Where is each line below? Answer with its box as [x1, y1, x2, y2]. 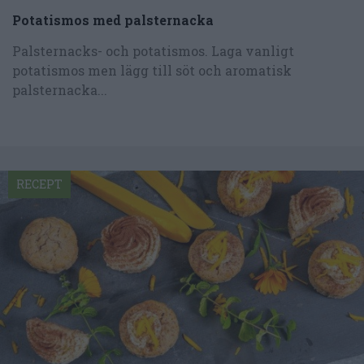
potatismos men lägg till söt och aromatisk [12, 62, 292, 80]
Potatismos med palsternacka [12, 11, 214, 29]
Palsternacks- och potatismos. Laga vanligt [12, 42, 294, 60]
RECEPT [16, 176, 63, 193]
